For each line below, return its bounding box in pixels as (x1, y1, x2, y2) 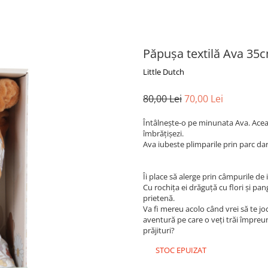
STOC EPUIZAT (154, 245, 206, 255)
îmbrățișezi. (143, 128, 184, 139)
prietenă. (143, 193, 176, 203)
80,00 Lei (143, 92, 182, 105)
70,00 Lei (184, 92, 223, 105)
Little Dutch (143, 66, 184, 77)
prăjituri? (143, 225, 175, 236)
